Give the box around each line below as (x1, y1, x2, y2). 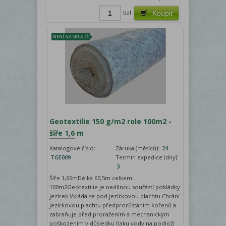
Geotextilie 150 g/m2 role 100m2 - (49, 116, 172, 126)
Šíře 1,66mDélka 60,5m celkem (49, 174, 133, 182)
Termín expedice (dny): (116, 153, 179, 161)
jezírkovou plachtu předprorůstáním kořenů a (49, 201, 177, 209)
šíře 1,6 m (49, 128, 84, 138)
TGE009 (50, 153, 71, 161)
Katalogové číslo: (49, 144, 96, 152)
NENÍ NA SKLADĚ (53, 33, 89, 40)
